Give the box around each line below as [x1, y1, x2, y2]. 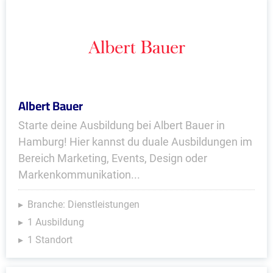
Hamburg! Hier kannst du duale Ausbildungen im [18, 135, 252, 148]
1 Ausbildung [27, 216, 84, 228]
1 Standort [27, 234, 73, 246]
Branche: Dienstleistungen [27, 199, 140, 210]
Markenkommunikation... [18, 168, 140, 181]
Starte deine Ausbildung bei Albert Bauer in [18, 119, 225, 132]
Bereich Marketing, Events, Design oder [18, 152, 207, 165]
